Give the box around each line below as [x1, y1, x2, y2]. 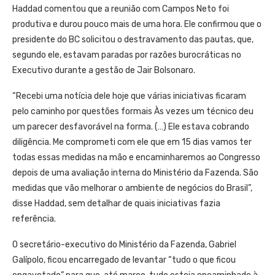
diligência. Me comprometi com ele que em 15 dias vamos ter [12, 136, 252, 147]
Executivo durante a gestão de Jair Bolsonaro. [12, 64, 195, 76]
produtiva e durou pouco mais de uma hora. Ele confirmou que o [12, 18, 261, 29]
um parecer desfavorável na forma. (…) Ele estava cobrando [12, 121, 249, 132]
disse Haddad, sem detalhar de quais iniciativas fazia [12, 198, 220, 209]
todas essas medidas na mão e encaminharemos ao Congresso [12, 152, 260, 163]
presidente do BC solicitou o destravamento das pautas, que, [12, 34, 254, 45]
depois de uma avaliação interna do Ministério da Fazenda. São [12, 167, 258, 178]
